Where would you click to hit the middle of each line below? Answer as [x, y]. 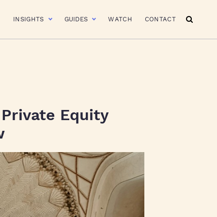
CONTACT [160, 19]
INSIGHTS [29, 19]
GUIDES [76, 19]
